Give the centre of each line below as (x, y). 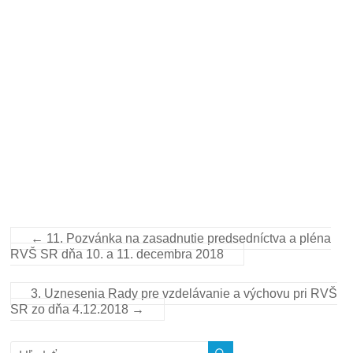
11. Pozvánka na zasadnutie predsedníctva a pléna (188, 238)
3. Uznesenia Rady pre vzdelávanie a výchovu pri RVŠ (184, 294)
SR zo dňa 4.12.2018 (71, 309)
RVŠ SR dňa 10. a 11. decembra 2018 (117, 254)
